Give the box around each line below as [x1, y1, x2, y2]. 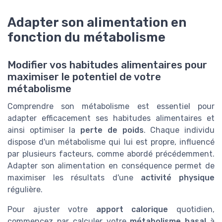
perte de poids [80, 125, 144, 135]
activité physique [140, 173, 215, 183]
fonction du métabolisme [7, 30, 166, 45]
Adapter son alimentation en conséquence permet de [7, 161, 215, 171]
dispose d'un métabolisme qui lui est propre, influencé [7, 137, 215, 147]
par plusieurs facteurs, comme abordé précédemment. [7, 149, 215, 159]
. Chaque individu [143, 125, 215, 135]
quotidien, [168, 205, 215, 215]
